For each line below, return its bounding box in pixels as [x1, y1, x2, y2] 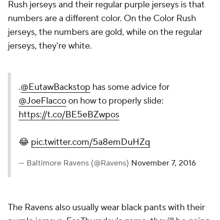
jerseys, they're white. [8, 40, 92, 52]
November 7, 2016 [131, 158, 196, 168]
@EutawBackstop [21, 82, 90, 93]
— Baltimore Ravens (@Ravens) [19, 158, 131, 168]
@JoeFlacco [19, 95, 66, 107]
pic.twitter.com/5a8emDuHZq [31, 137, 150, 148]
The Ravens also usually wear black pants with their [8, 202, 205, 214]
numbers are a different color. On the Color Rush [8, 13, 196, 25]
